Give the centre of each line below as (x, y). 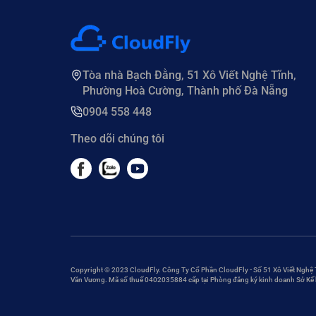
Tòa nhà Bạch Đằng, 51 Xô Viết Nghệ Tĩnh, (189, 75)
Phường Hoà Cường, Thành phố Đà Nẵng (185, 90)
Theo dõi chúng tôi (117, 138)
